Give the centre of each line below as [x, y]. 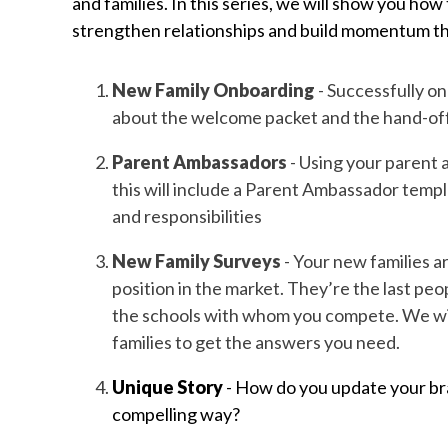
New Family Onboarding [213, 89]
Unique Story [167, 386]
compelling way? [176, 413]
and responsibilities [187, 215]
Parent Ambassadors [201, 161]
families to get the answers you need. [259, 341]
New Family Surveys [196, 260]
